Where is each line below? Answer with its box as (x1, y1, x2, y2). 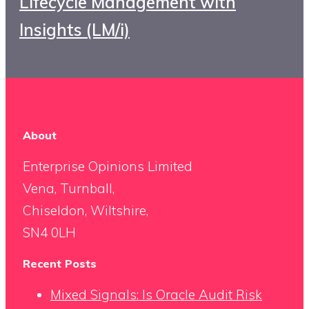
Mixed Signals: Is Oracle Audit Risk (50, 286, 262, 303)
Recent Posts (23, 257, 97, 271)
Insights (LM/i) (19, 19, 130, 41)
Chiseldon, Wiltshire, (23, 202, 148, 219)
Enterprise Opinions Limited (23, 158, 192, 175)
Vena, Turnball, (23, 180, 114, 197)
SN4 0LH (23, 224, 76, 241)
